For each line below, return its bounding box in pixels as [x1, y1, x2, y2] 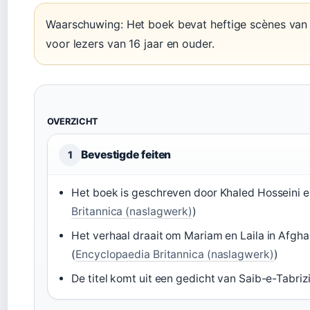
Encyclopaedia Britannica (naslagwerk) [75, 247, 274, 261]
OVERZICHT [47, 116, 99, 127]
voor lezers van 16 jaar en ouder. [46, 36, 215, 51]
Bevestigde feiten [81, 147, 172, 161]
